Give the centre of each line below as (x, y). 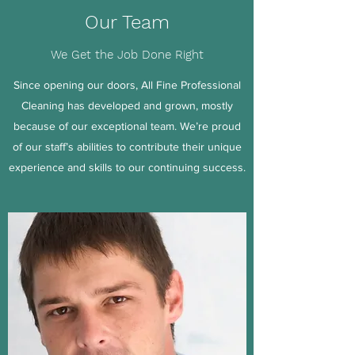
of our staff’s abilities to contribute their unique (127, 147)
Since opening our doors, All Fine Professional (127, 85)
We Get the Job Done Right (127, 55)
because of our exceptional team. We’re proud (127, 126)
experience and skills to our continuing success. (127, 167)
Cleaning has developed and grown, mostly (127, 105)
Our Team (127, 22)
